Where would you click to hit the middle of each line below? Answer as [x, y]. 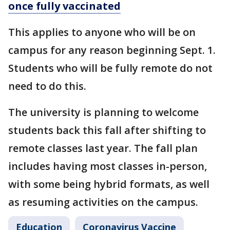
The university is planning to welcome [103, 112]
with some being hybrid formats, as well [109, 184]
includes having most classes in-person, [108, 166]
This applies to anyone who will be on [102, 32]
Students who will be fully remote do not [110, 68]
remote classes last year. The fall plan [103, 148]
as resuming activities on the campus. [103, 202]
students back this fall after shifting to [107, 130]
